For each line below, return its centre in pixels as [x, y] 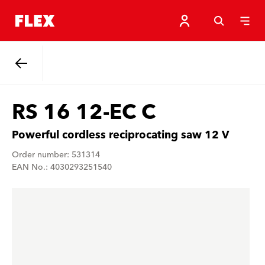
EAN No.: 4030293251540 [62, 167]
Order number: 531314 [56, 155]
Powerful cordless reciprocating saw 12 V [120, 135]
